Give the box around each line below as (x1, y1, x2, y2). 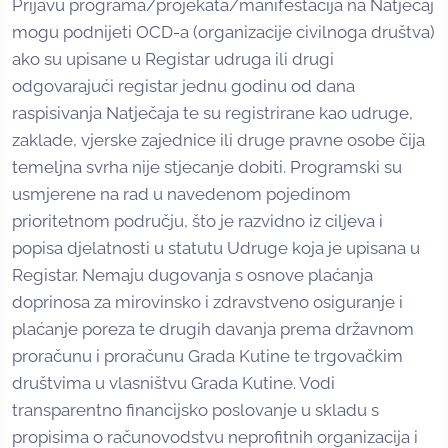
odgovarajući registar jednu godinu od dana (12, 76, 355, 97)
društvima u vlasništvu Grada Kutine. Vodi (12, 373, 335, 394)
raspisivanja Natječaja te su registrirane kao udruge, (12, 103, 413, 124)
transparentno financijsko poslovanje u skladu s (12, 400, 379, 421)
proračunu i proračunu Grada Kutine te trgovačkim (12, 346, 403, 367)
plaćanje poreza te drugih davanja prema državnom (12, 319, 414, 340)
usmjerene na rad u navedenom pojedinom (12, 184, 351, 205)
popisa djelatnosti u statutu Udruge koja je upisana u (12, 238, 420, 259)
